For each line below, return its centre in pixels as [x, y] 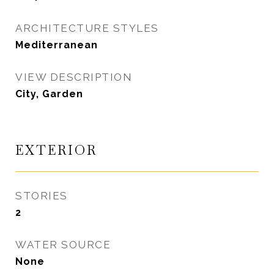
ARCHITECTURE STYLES [87, 28]
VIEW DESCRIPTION [74, 77]
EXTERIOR [56, 150]
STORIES [42, 196]
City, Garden [49, 94]
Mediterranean [57, 45]
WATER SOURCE [63, 245]
